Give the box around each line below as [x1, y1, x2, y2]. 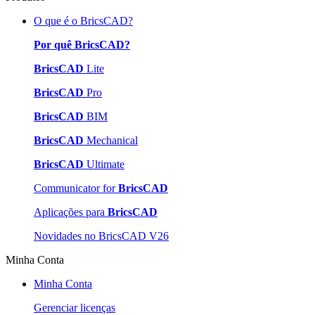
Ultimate [84, 158, 124, 171]
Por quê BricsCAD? [34, 39, 130, 51]
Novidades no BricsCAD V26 [34, 230, 169, 243]
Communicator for [34, 182, 118, 195]
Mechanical [84, 134, 138, 147]
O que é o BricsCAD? [34, 15, 133, 27]
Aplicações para [34, 206, 108, 219]
